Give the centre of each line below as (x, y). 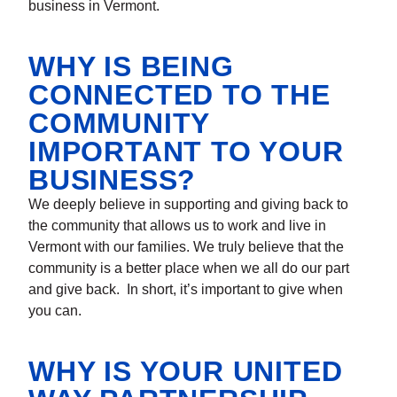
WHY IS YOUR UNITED (186, 371)
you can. (55, 310)
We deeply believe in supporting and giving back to (188, 204)
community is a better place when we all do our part (189, 268)
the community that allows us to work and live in (177, 225)
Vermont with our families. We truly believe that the (186, 246)
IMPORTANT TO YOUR (186, 151)
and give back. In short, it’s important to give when (186, 289)
